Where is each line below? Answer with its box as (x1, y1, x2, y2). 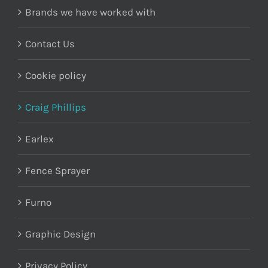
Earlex (25, 132, 54, 145)
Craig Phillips (25, 100, 86, 113)
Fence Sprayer (25, 164, 90, 176)
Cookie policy (25, 69, 86, 81)
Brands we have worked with (25, 5, 156, 18)
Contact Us (25, 37, 75, 50)
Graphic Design (25, 227, 96, 240)
